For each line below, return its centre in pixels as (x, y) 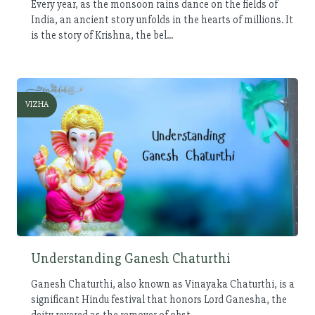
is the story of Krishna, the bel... (102, 35)
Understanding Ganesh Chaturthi (131, 258)
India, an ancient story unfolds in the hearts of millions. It (162, 19)
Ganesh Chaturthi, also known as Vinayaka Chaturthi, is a (163, 284)
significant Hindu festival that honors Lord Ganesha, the (159, 299)
